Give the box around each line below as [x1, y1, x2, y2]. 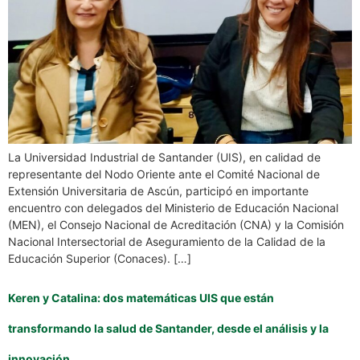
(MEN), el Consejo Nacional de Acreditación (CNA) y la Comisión [8, 217, 344, 231]
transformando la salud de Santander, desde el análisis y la [8, 321, 329, 335]
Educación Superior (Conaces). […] [8, 251, 191, 265]
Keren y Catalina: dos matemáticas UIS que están [8, 290, 274, 305]
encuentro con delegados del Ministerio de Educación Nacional [8, 200, 338, 215]
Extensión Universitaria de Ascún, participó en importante [8, 183, 309, 198]
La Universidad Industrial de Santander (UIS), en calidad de [8, 149, 321, 164]
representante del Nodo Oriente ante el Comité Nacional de [8, 166, 320, 181]
